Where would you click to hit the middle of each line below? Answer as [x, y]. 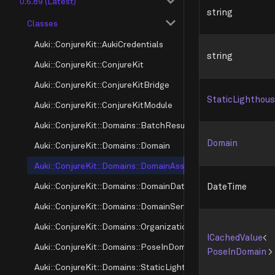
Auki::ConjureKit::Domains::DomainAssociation [125, 165]
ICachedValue [235, 238]
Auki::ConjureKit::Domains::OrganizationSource [127, 226]
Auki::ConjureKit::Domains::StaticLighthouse [122, 267]
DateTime [227, 187]
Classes [42, 23]
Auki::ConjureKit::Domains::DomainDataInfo [120, 186]
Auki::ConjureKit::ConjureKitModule [103, 105]
